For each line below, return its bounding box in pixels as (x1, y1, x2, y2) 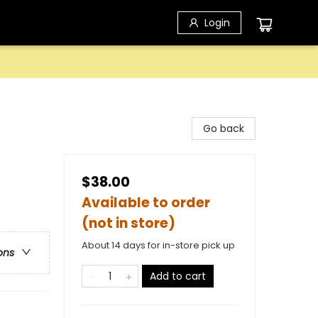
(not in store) (82, 214, 175, 233)
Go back (203, 121, 244, 136)
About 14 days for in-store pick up (82, 238, 235, 252)
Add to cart (150, 269, 206, 283)
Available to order (82, 193, 210, 212)
